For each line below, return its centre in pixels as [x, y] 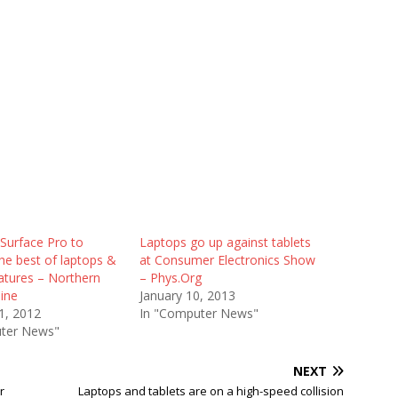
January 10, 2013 [187, 295]
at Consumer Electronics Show [227, 260]
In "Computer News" [199, 313]
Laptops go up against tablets [225, 242]
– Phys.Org [170, 278]
